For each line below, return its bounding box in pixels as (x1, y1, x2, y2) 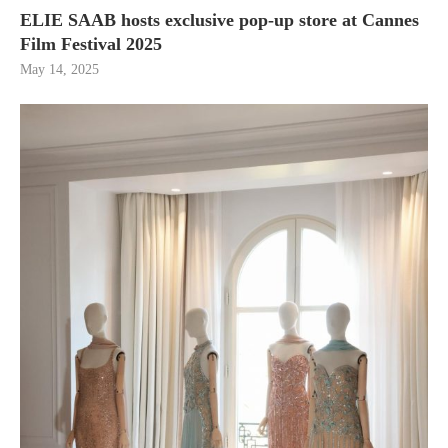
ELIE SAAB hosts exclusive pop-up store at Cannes (20, 10, 419, 31)
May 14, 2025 (20, 62, 99, 78)
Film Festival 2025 (20, 34, 162, 55)
